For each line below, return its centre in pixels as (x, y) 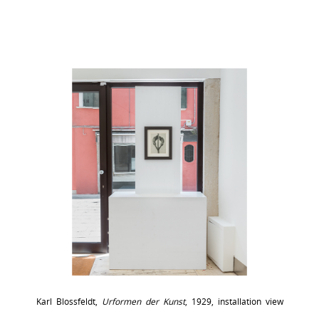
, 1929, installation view (234, 301)
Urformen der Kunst (143, 301)
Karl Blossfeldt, (69, 301)
